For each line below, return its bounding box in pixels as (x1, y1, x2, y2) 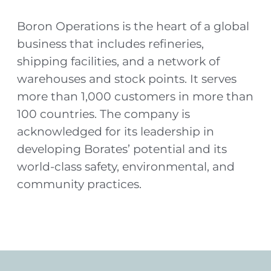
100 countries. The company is (16, 106, 190, 122)
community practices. (16, 177, 142, 192)
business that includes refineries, (16, 36, 204, 51)
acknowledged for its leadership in (16, 124, 214, 139)
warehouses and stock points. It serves (16, 71, 237, 87)
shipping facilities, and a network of (16, 54, 220, 69)
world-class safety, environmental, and (16, 159, 235, 174)
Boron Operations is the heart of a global (16, 19, 249, 34)
